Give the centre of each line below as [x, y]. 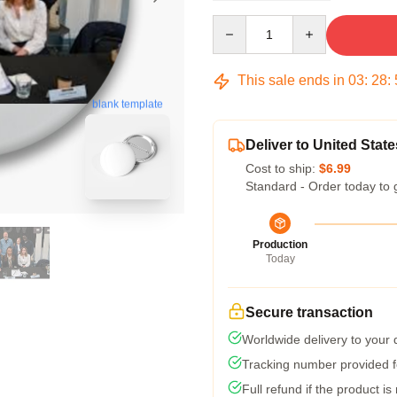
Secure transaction [309, 312]
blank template [128, 105]
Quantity [235, 23]
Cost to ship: [282, 168]
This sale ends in [291, 80]
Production [280, 245]
